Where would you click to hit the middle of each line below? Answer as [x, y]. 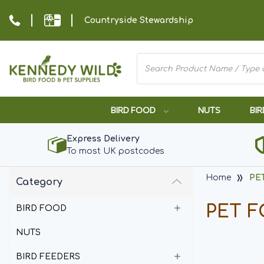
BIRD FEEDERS [48, 256]
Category [39, 182]
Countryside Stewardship [139, 20]
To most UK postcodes [115, 151]
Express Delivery [103, 139]
